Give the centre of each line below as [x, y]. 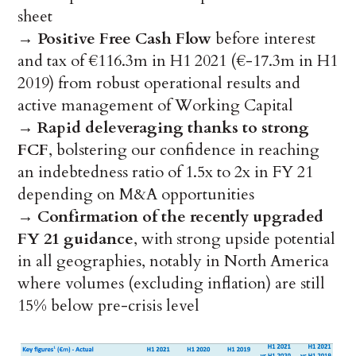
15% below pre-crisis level [109, 306]
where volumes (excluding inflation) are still [172, 284]
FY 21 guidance [76, 239]
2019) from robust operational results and [159, 83]
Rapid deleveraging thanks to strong [174, 128]
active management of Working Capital [156, 106]
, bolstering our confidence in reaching [184, 150]
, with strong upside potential [235, 239]
